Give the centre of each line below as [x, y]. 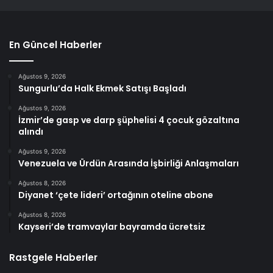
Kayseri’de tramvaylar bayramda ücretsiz [112, 226]
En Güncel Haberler [55, 44]
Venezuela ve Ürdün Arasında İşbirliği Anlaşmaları [129, 163]
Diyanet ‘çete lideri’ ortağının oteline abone [116, 195]
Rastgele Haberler [53, 257]
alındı [31, 131]
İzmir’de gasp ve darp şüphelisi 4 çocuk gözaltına [129, 120]
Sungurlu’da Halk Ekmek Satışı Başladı [102, 88]
